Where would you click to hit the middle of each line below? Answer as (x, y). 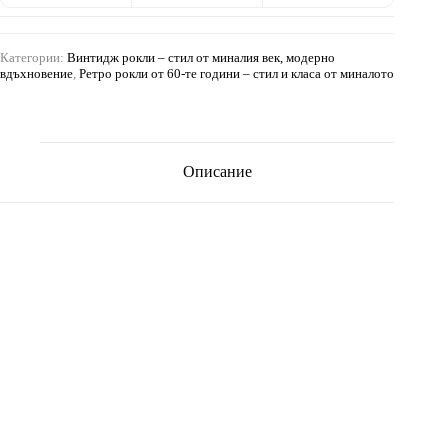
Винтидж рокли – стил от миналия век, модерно (201, 57)
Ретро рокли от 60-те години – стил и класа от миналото (236, 73)
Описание (217, 172)
